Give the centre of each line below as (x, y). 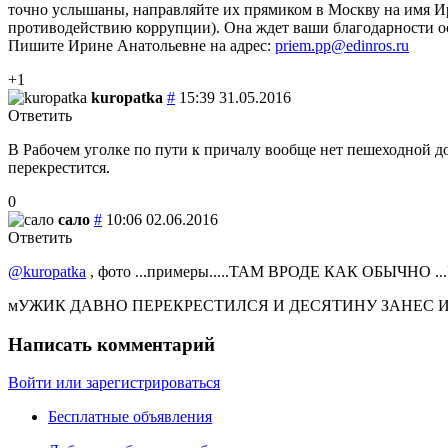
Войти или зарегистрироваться (114, 383)
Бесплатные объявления (130, 417)
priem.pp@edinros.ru (342, 45)
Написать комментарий (111, 344)
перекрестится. (59, 167)
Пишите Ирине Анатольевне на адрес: (141, 45)
